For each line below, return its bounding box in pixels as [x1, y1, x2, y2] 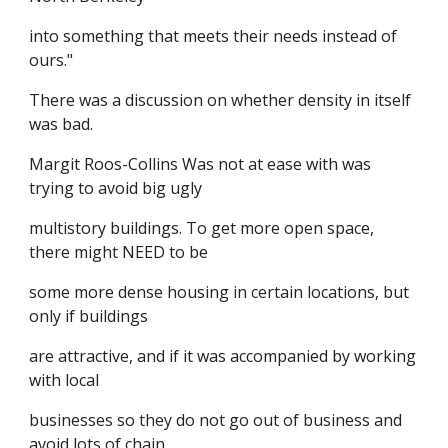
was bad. [29, 113, 94, 135]
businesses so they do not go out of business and [29, 409, 403, 431]
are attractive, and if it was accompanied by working [29, 345, 417, 367]
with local [29, 369, 100, 391]
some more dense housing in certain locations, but [29, 281, 410, 303]
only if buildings [29, 305, 149, 327]
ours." [29, 49, 74, 71]
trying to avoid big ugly [29, 177, 203, 199]
